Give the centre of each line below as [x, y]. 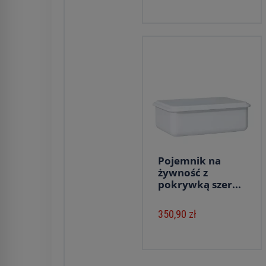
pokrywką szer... [199, 184]
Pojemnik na [189, 161]
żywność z [183, 172]
